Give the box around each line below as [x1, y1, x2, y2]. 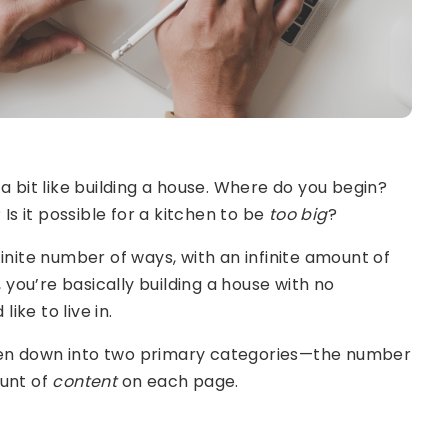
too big [268, 203, 328, 226]
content [52, 370, 118, 393]
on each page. [117, 370, 244, 393]
